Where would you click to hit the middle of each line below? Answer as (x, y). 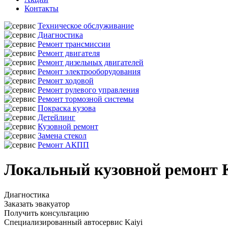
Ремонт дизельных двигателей (91, 62)
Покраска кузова (67, 108)
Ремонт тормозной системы (86, 99)
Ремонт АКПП (63, 145)
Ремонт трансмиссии (74, 44)
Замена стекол (62, 136)
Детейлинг (56, 117)
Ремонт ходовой (66, 81)
